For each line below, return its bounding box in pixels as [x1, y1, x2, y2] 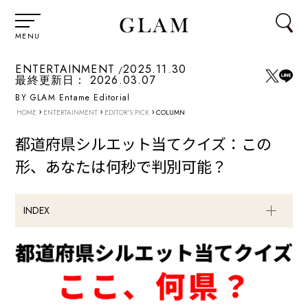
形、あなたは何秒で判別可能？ [15, 155, 228, 177]
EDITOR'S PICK [104, 107, 150, 118]
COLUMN [154, 107, 186, 118]
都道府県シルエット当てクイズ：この [15, 132, 272, 155]
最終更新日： [15, 72, 87, 89]
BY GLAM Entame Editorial [15, 91, 131, 104]
